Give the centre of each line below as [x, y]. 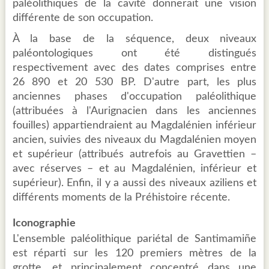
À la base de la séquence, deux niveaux [134, 39]
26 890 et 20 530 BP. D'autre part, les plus [134, 83]
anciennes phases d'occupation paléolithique [134, 97]
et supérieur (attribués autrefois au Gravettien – [134, 155]
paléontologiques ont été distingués [134, 54]
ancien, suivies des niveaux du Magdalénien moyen [134, 140]
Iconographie [44, 224]
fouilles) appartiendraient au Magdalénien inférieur [134, 126]
